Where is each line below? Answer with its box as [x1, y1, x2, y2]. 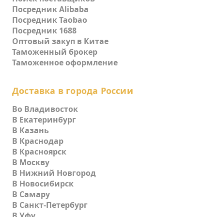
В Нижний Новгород [12, 168, 96, 178]
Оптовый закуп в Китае [12, 36, 108, 46]
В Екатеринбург [12, 114, 76, 125]
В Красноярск [12, 146, 66, 157]
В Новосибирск [12, 178, 74, 189]
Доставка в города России [12, 85, 133, 96]
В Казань [12, 125, 49, 136]
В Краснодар [12, 136, 63, 146]
